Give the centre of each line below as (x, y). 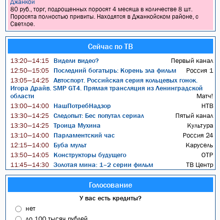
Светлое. (23, 24)
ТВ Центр (199, 165)
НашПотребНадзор (82, 106)
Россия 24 (198, 135)
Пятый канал (194, 115)
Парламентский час (83, 135)
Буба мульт (69, 145)
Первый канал (192, 60)
